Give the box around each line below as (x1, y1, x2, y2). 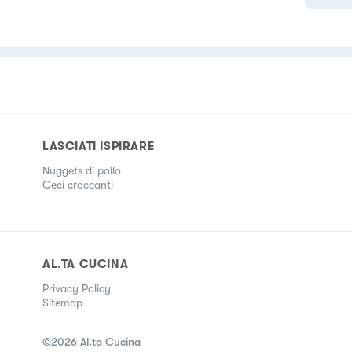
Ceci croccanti (42, 178, 113, 191)
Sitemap (42, 295, 82, 309)
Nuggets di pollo (42, 163, 121, 177)
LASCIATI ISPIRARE (42, 138, 155, 153)
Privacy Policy (42, 281, 111, 295)
